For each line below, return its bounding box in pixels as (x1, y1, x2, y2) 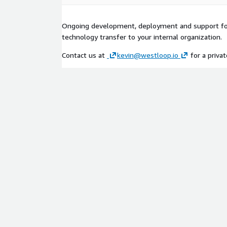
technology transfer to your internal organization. (62, 32, 222, 41)
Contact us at (62, 51, 107, 59)
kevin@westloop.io (117, 51, 178, 59)
